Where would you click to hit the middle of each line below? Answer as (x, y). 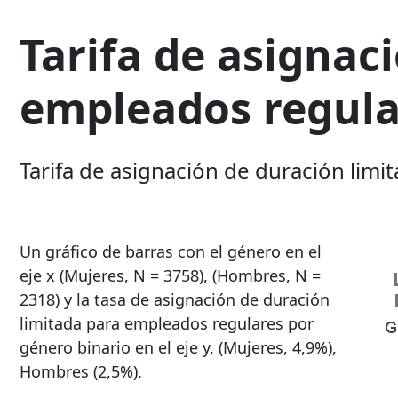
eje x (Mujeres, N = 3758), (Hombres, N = (170, 276)
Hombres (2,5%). (81, 372)
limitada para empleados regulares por (167, 324)
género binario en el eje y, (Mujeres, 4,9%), (178, 348)
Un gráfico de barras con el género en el (171, 252)
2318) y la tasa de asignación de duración (175, 300)
